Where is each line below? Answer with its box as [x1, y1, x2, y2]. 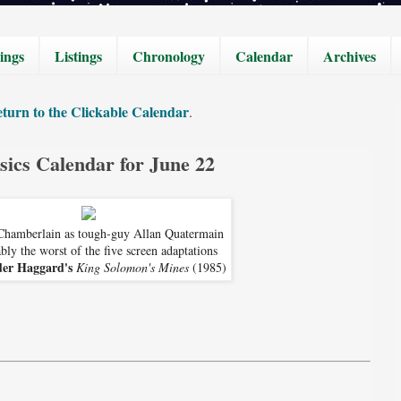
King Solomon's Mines [75, 258, 189, 276]
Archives [323, 45, 376, 66]
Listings [55, 45, 102, 66]
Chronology [132, 45, 205, 66]
